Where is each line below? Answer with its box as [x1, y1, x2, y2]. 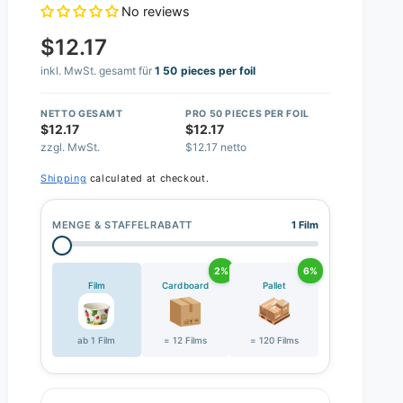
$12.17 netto [185, 140, 247, 155]
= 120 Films [249, 335, 299, 346]
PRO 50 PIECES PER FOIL [185, 108, 309, 121]
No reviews [121, 4, 191, 20]
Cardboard [162, 280, 209, 291]
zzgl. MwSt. [40, 140, 101, 155]
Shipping [40, 172, 87, 184]
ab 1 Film [77, 335, 116, 346]
